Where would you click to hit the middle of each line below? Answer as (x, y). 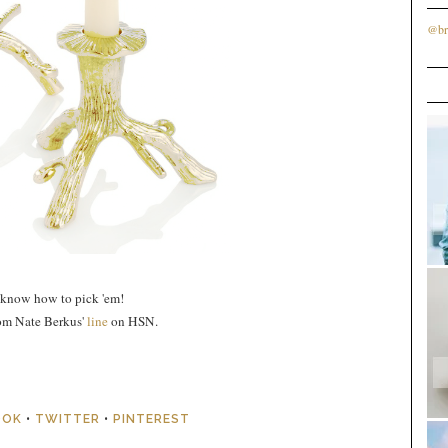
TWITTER (67, 419)
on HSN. (134, 321)
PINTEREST (151, 419)
